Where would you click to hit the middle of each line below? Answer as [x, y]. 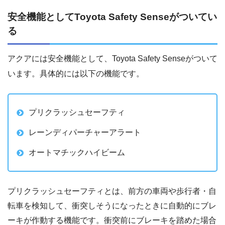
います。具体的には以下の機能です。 [76, 74]
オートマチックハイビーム [77, 153]
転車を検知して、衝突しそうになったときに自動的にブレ [112, 206]
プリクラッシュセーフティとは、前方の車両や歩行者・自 [112, 191]
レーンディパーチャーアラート [85, 133]
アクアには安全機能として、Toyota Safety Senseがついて [113, 59]
